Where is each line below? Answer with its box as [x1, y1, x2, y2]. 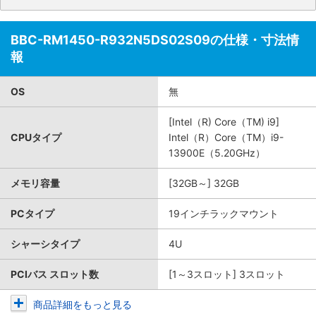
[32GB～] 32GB [169, 177, 239, 189]
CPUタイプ [11, 131, 61, 143]
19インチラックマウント [169, 207, 279, 219]
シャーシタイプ [11, 238, 80, 250]
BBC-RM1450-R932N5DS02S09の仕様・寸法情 [11, 32, 299, 47]
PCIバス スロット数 [11, 268, 99, 280]
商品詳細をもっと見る [33, 298, 132, 310]
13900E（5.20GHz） [169, 147, 265, 159]
